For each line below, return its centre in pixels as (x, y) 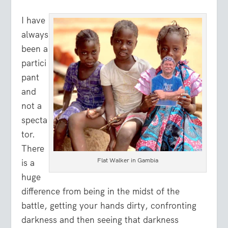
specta (35, 120)
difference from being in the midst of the (101, 191)
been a (35, 49)
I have (34, 20)
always (35, 34)
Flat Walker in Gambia (127, 161)
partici (34, 63)
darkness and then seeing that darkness (100, 220)
